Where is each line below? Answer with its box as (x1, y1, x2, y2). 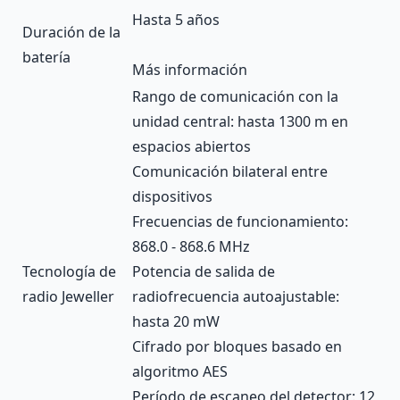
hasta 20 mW (132, 311, 220, 331)
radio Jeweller (22, 286, 114, 306)
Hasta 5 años (132, 9, 220, 29)
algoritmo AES (132, 361, 228, 381)
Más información (132, 59, 247, 79)
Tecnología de (22, 261, 116, 281)
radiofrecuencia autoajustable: (132, 286, 339, 306)
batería (22, 46, 71, 67)
